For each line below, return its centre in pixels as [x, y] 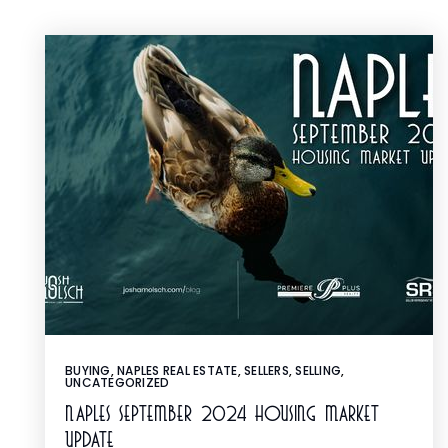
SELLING [318, 370]
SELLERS [266, 370]
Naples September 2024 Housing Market [222, 414]
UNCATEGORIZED [117, 382]
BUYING [88, 370]
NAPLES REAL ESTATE [177, 370]
